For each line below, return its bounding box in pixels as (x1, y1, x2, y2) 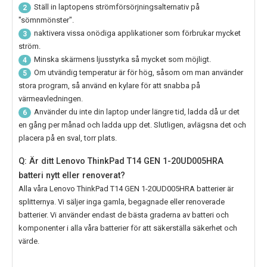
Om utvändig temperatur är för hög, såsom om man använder (34, 68, 243, 77)
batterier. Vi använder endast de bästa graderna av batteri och (18, 210, 229, 220)
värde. (18, 237, 39, 246)
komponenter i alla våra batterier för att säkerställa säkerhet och (18, 223, 237, 233)
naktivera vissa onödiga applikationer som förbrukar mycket (34, 29, 241, 38)
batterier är (195, 184, 234, 194)
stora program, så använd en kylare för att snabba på (18, 81, 200, 91)
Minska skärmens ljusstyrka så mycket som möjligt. (34, 55, 211, 64)
